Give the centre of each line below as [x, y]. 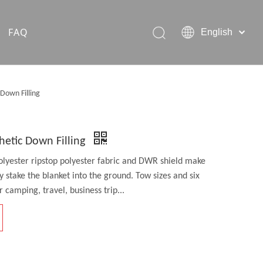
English [216, 32]
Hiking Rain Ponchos [82, 80]
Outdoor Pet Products [85, 104]
